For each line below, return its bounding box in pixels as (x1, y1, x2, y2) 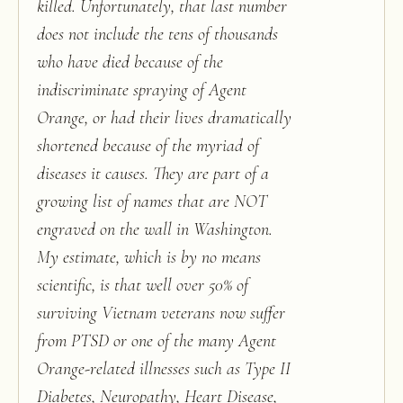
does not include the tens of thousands (37, 23, 278, 45)
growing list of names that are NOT (37, 191, 267, 212)
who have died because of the (37, 51, 223, 73)
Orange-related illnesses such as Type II (37, 358, 291, 380)
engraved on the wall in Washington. (37, 219, 273, 240)
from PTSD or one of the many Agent (37, 330, 276, 352)
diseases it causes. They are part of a (37, 163, 269, 184)
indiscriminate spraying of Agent (37, 79, 246, 101)
